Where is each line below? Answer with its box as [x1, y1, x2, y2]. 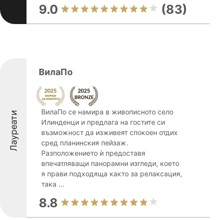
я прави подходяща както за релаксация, [41, 169, 182, 178]
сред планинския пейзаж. [41, 138, 128, 147]
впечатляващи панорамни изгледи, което [41, 159, 179, 167]
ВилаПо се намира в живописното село [41, 108, 173, 116]
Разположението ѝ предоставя [41, 149, 145, 157]
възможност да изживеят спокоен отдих [41, 128, 178, 137]
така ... [41, 180, 64, 188]
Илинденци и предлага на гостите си [41, 118, 165, 126]
